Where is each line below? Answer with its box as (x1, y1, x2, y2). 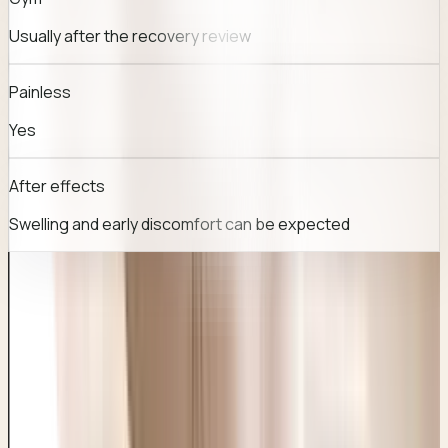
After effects (9, 174, 105, 197)
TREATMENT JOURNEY (23, 420, 199, 436)
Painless (9, 80, 71, 103)
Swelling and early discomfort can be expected (9, 212, 350, 235)
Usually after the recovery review (9, 24, 251, 47)
